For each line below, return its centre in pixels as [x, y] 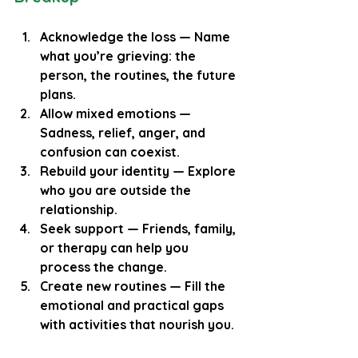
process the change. [103, 267]
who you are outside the [117, 190]
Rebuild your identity [105, 171]
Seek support [82, 228]
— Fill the [197, 286]
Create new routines [103, 286]
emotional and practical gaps [133, 305]
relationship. [79, 209]
